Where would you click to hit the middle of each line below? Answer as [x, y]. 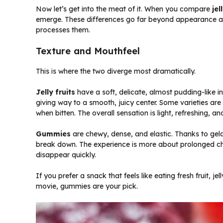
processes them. [63, 30]
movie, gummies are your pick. [87, 186]
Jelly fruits [56, 92]
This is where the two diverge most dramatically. [116, 71]
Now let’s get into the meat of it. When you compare [124, 9]
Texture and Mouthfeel [88, 51]
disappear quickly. [66, 155]
